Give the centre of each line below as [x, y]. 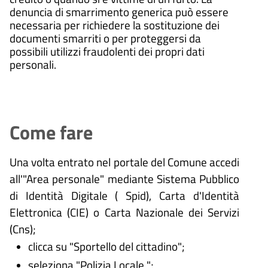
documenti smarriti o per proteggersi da [105, 38]
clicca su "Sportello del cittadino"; [106, 246]
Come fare [51, 133]
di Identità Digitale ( [68, 196]
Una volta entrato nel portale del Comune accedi [124, 162]
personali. [33, 65]
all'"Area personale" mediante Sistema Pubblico [124, 179]
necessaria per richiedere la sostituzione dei [115, 25]
